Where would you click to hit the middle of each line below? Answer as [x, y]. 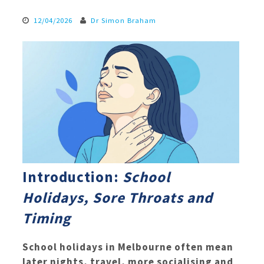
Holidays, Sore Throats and [118, 198]
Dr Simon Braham [124, 20]
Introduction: [72, 177]
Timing [47, 218]
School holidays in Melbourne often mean [128, 247]
